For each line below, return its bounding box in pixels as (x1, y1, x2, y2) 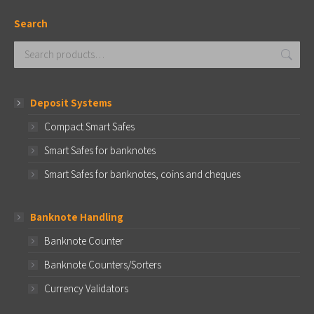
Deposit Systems (30, 95, 112, 109)
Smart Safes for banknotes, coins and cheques (44, 167, 240, 181)
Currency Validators (44, 281, 128, 295)
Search (14, 16, 48, 30)
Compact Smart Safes (44, 119, 135, 133)
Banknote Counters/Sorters (44, 257, 161, 271)
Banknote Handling (30, 210, 123, 224)
